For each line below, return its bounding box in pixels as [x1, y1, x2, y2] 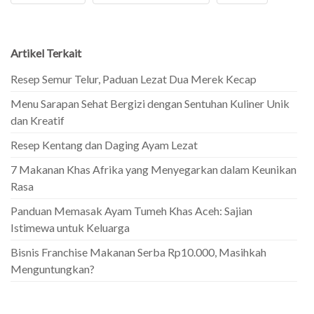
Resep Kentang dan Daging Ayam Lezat [11, 137, 198, 151]
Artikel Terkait [11, 46, 81, 60]
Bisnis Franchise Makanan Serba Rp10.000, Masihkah [11, 245, 266, 259]
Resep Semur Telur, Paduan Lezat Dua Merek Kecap [11, 71, 257, 86]
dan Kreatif [11, 113, 64, 127]
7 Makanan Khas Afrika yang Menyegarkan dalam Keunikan [11, 162, 296, 176]
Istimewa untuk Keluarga [11, 220, 130, 234]
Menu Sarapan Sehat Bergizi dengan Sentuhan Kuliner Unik [11, 96, 289, 110]
